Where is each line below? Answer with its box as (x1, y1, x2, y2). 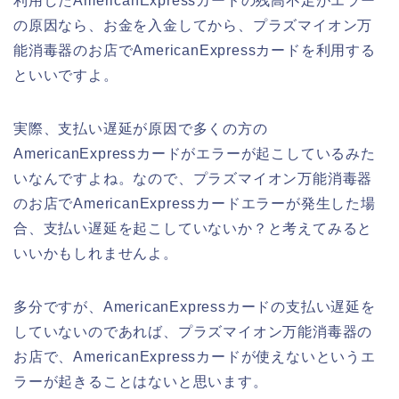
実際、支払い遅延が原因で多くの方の (13, 120, 268, 136)
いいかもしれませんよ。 (13, 245, 178, 261)
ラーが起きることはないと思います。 (13, 373, 268, 389)
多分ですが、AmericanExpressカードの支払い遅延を (13, 298, 376, 314)
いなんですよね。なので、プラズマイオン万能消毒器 (13, 170, 373, 186)
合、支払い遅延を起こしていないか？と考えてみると (13, 220, 373, 236)
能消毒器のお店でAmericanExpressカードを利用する (13, 42, 376, 58)
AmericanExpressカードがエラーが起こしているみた (13, 145, 376, 161)
